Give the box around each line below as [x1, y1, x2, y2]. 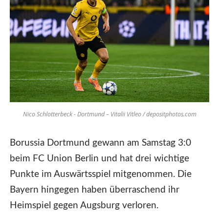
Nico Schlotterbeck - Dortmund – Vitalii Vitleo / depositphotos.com [22, 109, 197, 118]
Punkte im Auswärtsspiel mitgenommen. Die [10, 169, 192, 179]
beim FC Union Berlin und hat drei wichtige [10, 153, 189, 163]
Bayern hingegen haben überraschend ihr [10, 185, 179, 195]
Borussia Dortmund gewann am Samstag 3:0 [10, 138, 191, 148]
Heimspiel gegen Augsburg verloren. [10, 200, 158, 210]
